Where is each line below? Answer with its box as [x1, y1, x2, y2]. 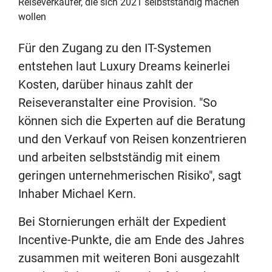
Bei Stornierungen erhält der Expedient [18, 214, 226, 229]
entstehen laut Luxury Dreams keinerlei [18, 58, 230, 73]
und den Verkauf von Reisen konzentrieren [18, 131, 246, 146]
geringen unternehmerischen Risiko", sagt [18, 168, 242, 183]
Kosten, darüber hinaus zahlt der [18, 76, 193, 92]
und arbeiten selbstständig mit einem [18, 149, 220, 165]
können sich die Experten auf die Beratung [18, 113, 245, 128]
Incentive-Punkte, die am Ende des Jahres [18, 232, 244, 247]
